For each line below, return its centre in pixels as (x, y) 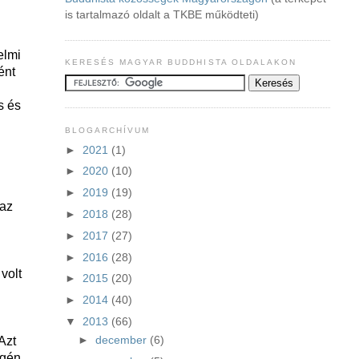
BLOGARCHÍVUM (107, 130)
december (122, 341)
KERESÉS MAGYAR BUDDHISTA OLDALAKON (181, 63)
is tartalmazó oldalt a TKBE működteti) (161, 15)
